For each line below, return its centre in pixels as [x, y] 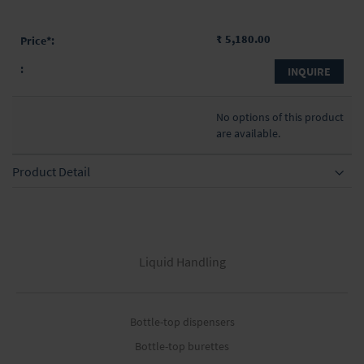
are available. [248, 134]
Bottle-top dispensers [182, 322]
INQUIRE [309, 72]
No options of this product [279, 117]
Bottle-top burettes [182, 347]
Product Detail [51, 172]
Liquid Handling [182, 262]
